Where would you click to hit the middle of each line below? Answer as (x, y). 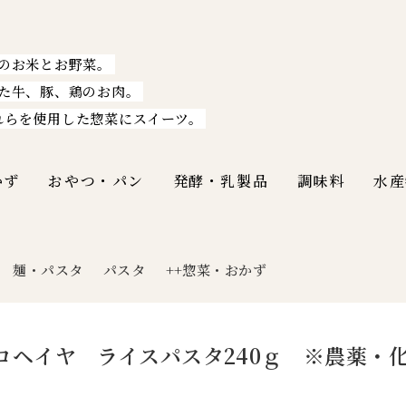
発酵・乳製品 (221, 181)
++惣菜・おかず (216, 270)
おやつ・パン (97, 181)
